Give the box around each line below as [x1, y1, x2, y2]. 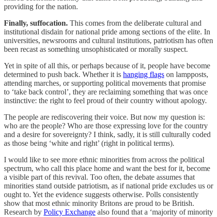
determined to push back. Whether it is [4, 70, 123, 78]
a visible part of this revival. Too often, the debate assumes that [4, 172, 195, 181]
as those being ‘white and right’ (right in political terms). [4, 139, 174, 147]
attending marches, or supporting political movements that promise [4, 78, 206, 87]
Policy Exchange [44, 207, 95, 216]
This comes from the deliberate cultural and [68, 18, 201, 27]
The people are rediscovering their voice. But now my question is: [4, 112, 205, 121]
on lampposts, [164, 70, 208, 78]
